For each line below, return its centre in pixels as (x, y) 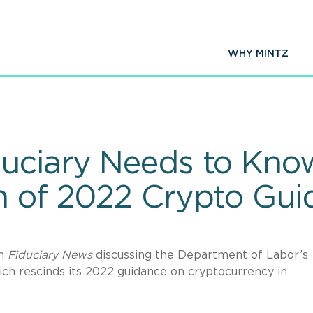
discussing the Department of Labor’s (200, 255)
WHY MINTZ (258, 54)
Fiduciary (33, 255)
